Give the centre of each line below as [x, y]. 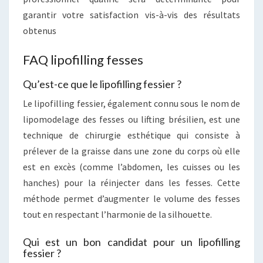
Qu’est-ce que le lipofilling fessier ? [102, 84]
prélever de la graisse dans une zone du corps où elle [131, 151]
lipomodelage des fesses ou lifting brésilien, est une [131, 119]
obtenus [40, 30]
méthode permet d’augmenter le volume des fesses [131, 198]
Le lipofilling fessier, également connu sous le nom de [131, 103]
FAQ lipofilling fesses [83, 59]
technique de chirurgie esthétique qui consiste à [131, 135]
